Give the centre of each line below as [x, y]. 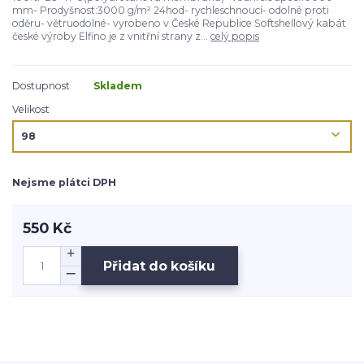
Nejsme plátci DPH [64, 182]
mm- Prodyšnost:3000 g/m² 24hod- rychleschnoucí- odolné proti [171, 11]
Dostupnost [41, 86]
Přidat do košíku [160, 266]
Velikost [31, 110]
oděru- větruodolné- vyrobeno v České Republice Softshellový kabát [179, 24]
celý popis [235, 37]
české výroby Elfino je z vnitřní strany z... [111, 37]
